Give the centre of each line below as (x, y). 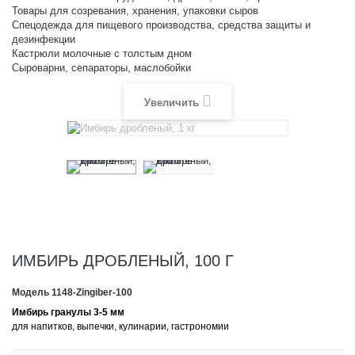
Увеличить (171, 102)
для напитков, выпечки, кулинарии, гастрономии (120, 326)
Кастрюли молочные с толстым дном (102, 53)
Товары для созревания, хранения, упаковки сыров (135, 11)
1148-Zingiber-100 (92, 292)
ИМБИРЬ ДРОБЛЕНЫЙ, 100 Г (123, 260)
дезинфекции (44, 39)
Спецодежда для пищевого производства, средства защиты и (161, 25)
